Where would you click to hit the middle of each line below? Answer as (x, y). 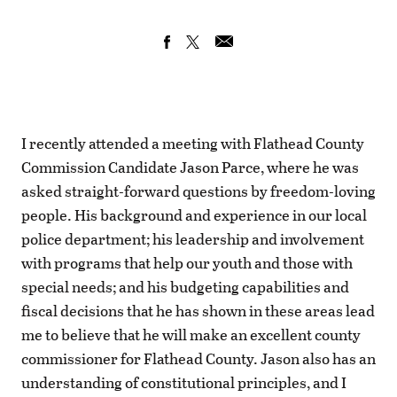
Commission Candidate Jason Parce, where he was (190, 167)
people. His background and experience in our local (194, 215)
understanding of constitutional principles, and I (184, 383)
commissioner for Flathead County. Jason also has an (198, 359)
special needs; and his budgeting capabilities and (185, 287)
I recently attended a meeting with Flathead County (193, 144)
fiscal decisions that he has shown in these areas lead (198, 311)
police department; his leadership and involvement (193, 239)
